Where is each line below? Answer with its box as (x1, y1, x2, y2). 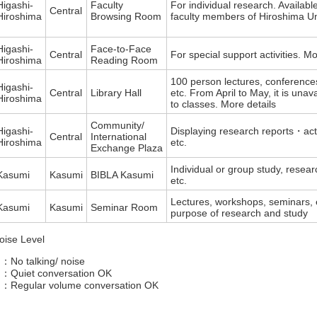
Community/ (91, 120, 145, 132)
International (91, 131, 147, 143)
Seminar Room (91, 202, 158, 214)
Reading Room (91, 54, 158, 67)
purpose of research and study (171, 207, 309, 219)
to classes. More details (171, 98, 277, 110)
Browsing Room (91, 11, 162, 23)
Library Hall (91, 87, 142, 99)
